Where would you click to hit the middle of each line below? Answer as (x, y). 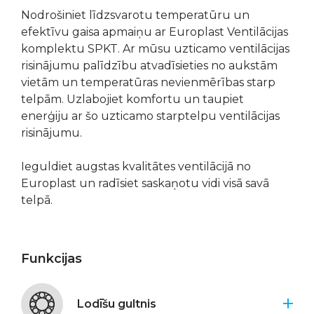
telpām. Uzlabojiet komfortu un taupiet (132, 99)
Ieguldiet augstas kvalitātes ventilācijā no (136, 166)
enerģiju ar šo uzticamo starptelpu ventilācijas (150, 116)
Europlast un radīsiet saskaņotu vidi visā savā (145, 183)
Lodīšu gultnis (117, 304)
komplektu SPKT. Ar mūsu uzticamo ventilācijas (155, 49)
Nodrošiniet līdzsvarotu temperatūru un (135, 15)
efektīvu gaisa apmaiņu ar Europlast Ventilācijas (155, 32)
